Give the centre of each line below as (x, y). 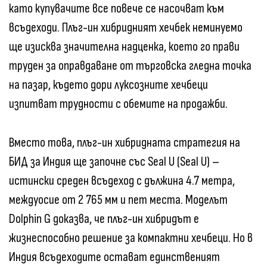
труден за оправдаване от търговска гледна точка (130, 66)
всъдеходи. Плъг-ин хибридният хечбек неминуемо (126, 27)
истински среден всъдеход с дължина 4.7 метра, (122, 181)
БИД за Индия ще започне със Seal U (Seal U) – (114, 162)
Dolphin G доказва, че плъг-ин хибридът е (104, 219)
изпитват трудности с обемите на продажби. (118, 104)
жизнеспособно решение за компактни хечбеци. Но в (131, 238)
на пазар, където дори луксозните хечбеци (108, 85)
